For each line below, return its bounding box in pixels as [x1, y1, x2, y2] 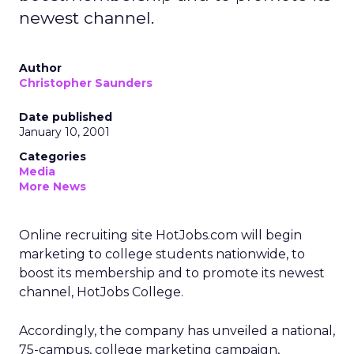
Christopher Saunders [19, 76, 153, 90]
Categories [19, 149, 86, 164]
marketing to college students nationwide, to [19, 247, 305, 262]
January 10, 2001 [19, 125, 110, 139]
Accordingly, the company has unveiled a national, [19, 323, 335, 338]
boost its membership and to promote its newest [19, 265, 325, 281]
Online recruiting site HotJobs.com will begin [19, 228, 302, 243]
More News [19, 179, 86, 194]
